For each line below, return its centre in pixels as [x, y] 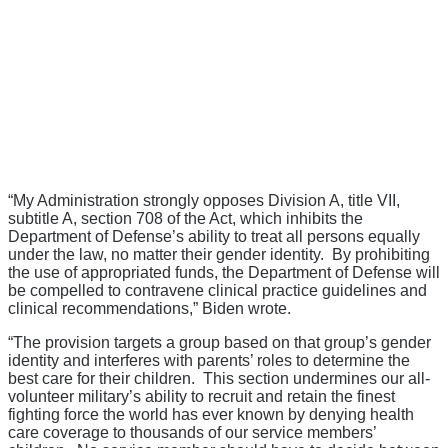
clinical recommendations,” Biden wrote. [149, 308]
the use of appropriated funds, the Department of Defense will [224, 272]
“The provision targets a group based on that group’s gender [219, 342]
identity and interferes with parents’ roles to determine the [209, 360]
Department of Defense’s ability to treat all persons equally [214, 236]
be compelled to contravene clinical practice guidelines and [217, 290]
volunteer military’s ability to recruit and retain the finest [201, 396]
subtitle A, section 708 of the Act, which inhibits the [185, 218]
